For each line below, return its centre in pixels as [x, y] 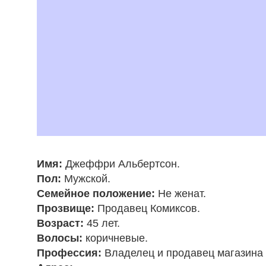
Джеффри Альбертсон [121, 164]
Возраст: [60, 224]
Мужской [86, 179]
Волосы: [60, 238]
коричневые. [115, 238]
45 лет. [102, 224]
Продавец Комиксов [147, 209]
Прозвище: [66, 209]
